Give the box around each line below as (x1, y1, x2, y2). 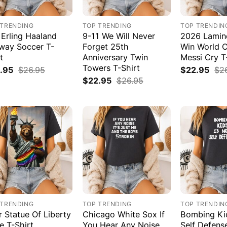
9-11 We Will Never (82, 31, 155, 42)
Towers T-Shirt (82, 63, 140, 73)
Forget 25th (82, 42, 129, 52)
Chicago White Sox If (82, 209, 165, 219)
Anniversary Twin (82, 52, 148, 63)
